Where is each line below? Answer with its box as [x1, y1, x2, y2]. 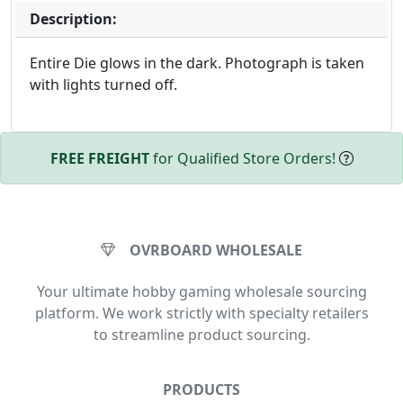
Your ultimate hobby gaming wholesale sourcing [36, 282, 367, 302]
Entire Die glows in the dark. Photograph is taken [30, 53, 364, 74]
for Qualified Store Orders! [148, 148, 339, 169]
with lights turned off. [30, 75, 177, 95]
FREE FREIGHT [49, 148, 149, 169]
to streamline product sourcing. [93, 325, 310, 345]
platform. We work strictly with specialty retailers [34, 303, 369, 324]
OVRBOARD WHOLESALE [130, 240, 302, 261]
